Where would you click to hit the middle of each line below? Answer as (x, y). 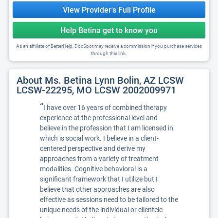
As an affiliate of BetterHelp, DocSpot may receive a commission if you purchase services (109, 46)
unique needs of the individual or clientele (101, 210)
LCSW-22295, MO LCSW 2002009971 (96, 90)
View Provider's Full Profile (109, 10)
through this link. (109, 53)
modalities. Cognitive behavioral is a (94, 169)
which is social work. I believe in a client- (99, 138)
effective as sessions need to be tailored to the (109, 200)
